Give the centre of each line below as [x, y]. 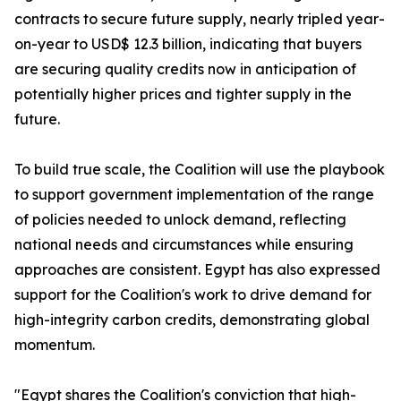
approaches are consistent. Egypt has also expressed [197, 269]
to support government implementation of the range [194, 194]
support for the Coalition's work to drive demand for [193, 294]
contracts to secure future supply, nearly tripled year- [200, 19]
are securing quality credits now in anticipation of [185, 69]
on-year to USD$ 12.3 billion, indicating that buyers [188, 44]
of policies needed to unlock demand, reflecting [180, 219]
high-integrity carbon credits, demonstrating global [192, 320]
